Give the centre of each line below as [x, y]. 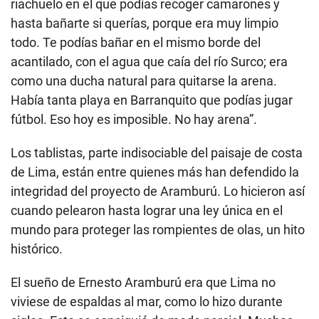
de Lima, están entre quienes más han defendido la [155, 172]
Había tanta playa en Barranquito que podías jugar [152, 100]
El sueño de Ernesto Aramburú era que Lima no [143, 282]
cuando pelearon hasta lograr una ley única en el [147, 210]
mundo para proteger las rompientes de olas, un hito [158, 229]
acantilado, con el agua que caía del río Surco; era [149, 61]
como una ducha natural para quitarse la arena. [144, 80]
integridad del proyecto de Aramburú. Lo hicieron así [158, 191]
